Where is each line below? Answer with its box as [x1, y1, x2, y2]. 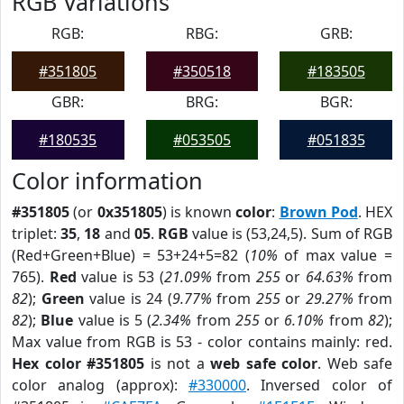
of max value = [277, 245, 393, 265]
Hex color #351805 [12, 353, 144, 373]
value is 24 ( [84, 289, 172, 308]
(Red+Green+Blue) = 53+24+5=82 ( [12, 245, 250, 265]
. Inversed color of [246, 375, 392, 395]
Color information [12, 165, 203, 196]
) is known [161, 202, 236, 222]
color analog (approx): [12, 375, 188, 395]
